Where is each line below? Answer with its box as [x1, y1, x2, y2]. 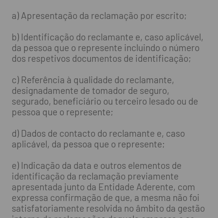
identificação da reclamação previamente [11, 170, 179, 182]
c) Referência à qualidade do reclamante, [11, 73, 174, 85]
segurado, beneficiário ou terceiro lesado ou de [11, 95, 198, 107]
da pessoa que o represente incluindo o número [11, 41, 200, 53]
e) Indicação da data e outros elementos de [11, 159, 182, 171]
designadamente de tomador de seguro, [11, 84, 169, 96]
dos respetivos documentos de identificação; [11, 52, 191, 64]
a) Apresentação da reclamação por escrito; [11, 9, 187, 21]
